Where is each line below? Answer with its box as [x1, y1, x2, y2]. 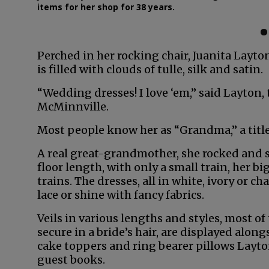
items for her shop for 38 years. [37, 1, 175, 13]
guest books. [37, 253, 105, 267]
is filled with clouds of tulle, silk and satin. [37, 62, 263, 76]
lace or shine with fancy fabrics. [37, 188, 204, 202]
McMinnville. [37, 100, 109, 113]
